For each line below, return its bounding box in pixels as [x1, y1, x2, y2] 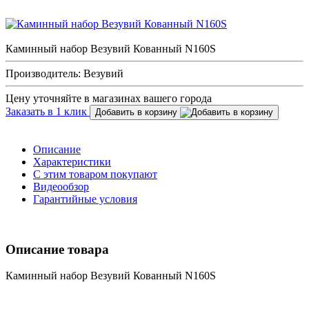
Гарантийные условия [33, 192, 137, 205]
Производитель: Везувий [6, 67, 123, 79]
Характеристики [33, 155, 111, 168]
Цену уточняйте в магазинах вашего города [6, 92, 212, 104]
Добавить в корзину [95, 106, 180, 117]
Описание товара [6, 241, 109, 257]
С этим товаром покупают [33, 168, 157, 180]
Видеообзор [33, 180, 89, 192]
